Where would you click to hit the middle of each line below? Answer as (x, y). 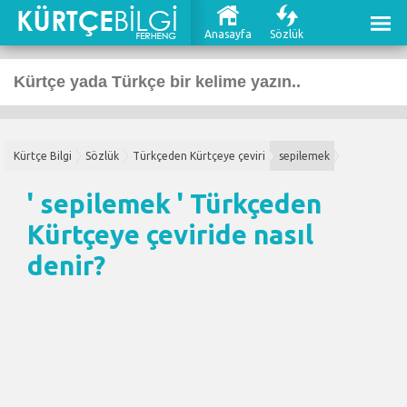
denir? (66, 265)
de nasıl (264, 234)
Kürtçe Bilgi (43, 156)
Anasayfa (228, 34)
